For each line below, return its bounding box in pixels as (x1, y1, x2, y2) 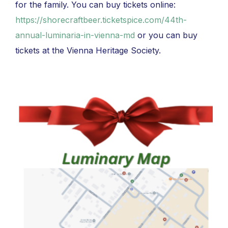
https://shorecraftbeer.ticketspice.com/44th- (15, 15, 187, 25)
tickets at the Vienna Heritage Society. (15, 45, 161, 55)
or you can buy (135, 30, 197, 40)
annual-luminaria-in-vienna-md (15, 30, 135, 40)
